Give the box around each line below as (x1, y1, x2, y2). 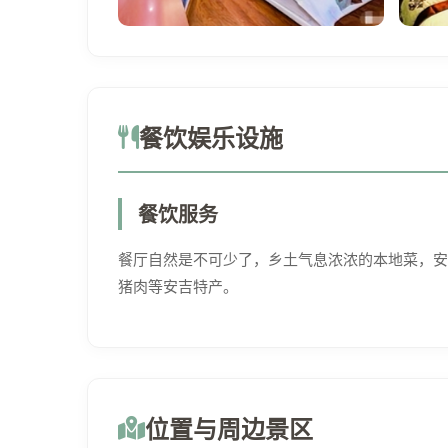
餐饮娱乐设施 (139, 119, 283, 154)
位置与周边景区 (145, 410, 313, 445)
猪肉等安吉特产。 (118, 274, 238, 296)
